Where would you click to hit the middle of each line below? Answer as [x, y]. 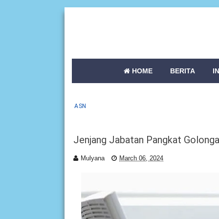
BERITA [183, 71]
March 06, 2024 [141, 158]
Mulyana [93, 158]
